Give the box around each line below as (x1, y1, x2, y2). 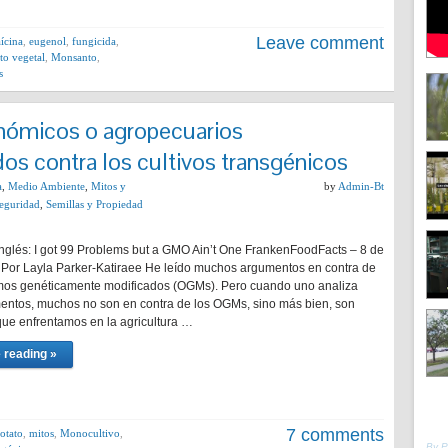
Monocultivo (60, 427, 120, 439)
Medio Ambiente (8, 180, 85, 192)
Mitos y (91, 180, 126, 192)
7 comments (286, 425, 384, 445)
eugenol (29, 35, 66, 47)
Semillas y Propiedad (46, 198, 143, 210)
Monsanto (51, 51, 97, 63)
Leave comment (256, 33, 384, 53)
